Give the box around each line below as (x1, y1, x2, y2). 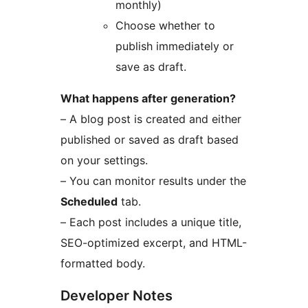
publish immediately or (115, 38, 234, 53)
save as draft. (115, 59, 186, 74)
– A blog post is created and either (60, 111, 241, 126)
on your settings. (60, 153, 148, 167)
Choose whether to (115, 18, 215, 32)
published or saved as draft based (60, 132, 239, 146)
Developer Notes (60, 287, 173, 304)
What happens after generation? (60, 91, 236, 105)
